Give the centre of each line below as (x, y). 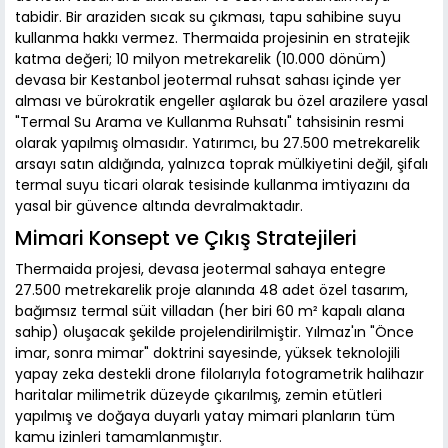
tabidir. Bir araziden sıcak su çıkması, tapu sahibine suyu (208, 17)
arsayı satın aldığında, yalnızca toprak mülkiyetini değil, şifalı (221, 164)
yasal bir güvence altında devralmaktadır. (159, 206)
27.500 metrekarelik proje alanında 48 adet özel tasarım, (211, 290)
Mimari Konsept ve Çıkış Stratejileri (186, 238)
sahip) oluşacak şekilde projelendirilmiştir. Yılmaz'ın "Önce (214, 332)
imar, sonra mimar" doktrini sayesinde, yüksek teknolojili (207, 353)
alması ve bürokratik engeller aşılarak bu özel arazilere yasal (221, 101)
